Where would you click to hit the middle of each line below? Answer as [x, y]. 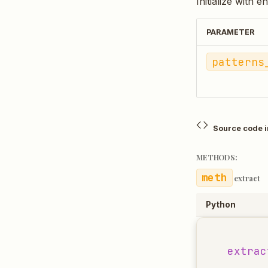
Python [221, 205]
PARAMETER [231, 32]
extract [247, 178]
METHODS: [217, 157]
